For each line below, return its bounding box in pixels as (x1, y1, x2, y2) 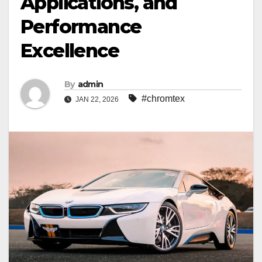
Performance (20, 15, 142, 39)
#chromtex (142, 94, 185, 104)
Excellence (20, 39, 119, 63)
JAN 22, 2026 (74, 95, 120, 104)
